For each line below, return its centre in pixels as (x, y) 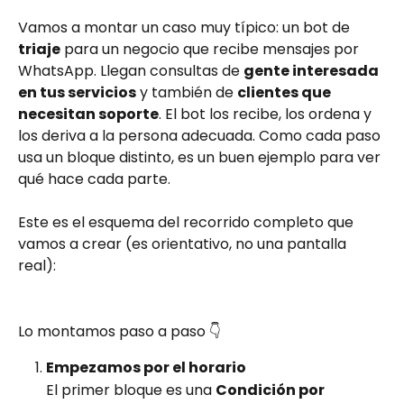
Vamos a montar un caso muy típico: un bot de (186, 27)
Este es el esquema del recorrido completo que (188, 223)
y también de (187, 92)
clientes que (285, 92)
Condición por (271, 390)
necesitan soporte (88, 114)
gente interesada (312, 70)
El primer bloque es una (131, 390)
